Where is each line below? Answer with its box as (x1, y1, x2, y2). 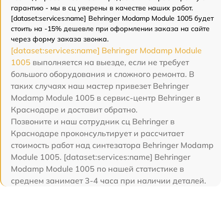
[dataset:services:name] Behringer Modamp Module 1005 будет (11, 13, 214, 23)
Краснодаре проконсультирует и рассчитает (11, 128, 184, 138)
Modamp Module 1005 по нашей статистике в (11, 163, 184, 174)
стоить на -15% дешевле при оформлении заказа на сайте (11, 24, 210, 33)
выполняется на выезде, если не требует (31, 57, 189, 67)
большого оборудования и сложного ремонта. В (11, 69, 194, 79)
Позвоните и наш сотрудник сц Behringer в (11, 116, 175, 126)
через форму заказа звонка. (11, 34, 109, 43)
